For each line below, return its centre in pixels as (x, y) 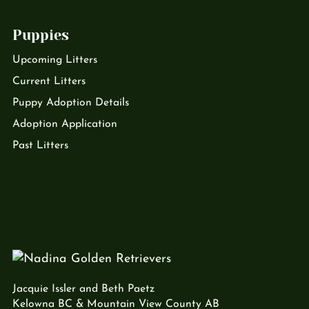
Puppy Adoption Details (71, 103)
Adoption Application (65, 124)
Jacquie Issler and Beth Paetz (83, 289)
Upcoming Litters (55, 60)
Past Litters (40, 146)
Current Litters (49, 81)
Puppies (41, 35)
